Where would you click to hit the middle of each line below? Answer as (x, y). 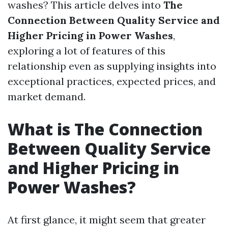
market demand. (47, 96)
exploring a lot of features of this (87, 51)
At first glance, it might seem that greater (107, 220)
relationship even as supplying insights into (112, 66)
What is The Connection (105, 129)
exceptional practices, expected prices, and (112, 81)
